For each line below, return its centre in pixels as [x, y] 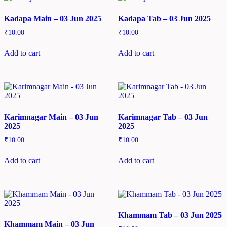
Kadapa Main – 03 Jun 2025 [53, 19]
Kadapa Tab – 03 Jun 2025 [164, 19]
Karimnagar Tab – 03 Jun [163, 117]
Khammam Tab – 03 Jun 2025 [170, 215]
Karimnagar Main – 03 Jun [51, 117]
